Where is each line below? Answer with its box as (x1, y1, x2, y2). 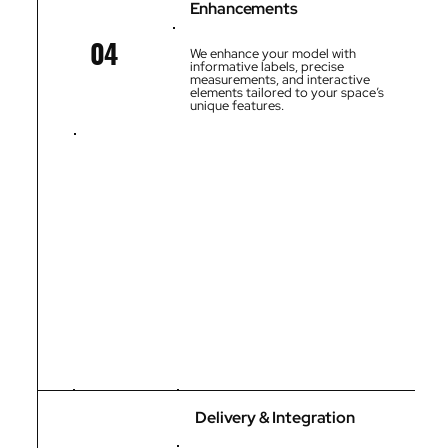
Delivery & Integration (195, 407, 355, 429)
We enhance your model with (189, 45, 356, 63)
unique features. (189, 97, 284, 115)
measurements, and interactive (189, 71, 370, 89)
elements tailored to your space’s (189, 84, 384, 102)
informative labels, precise (189, 58, 344, 76)
